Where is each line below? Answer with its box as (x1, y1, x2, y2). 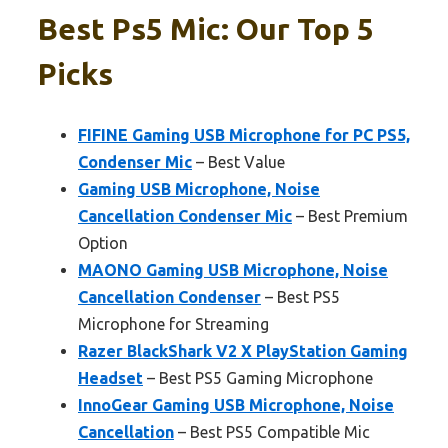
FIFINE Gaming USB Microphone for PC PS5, (78, 125, 410, 144)
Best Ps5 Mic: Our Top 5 (38, 11, 374, 46)
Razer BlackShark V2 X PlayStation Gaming (78, 341, 408, 360)
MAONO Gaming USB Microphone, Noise (78, 260, 388, 279)
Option (78, 233, 128, 252)
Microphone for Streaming (78, 314, 269, 333)
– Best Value (192, 152, 285, 171)
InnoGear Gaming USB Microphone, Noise (78, 395, 394, 414)
